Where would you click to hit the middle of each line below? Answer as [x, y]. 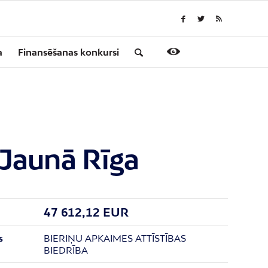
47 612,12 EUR [86, 212]
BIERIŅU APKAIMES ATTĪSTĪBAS [115, 238]
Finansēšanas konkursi [68, 52]
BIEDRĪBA [66, 250]
